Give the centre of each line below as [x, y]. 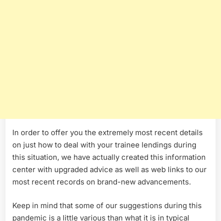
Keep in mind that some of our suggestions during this [107, 205]
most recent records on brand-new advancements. [102, 182]
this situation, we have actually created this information [109, 157]
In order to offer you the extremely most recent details [108, 133]
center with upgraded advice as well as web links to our [110, 170]
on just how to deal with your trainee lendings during [104, 145]
